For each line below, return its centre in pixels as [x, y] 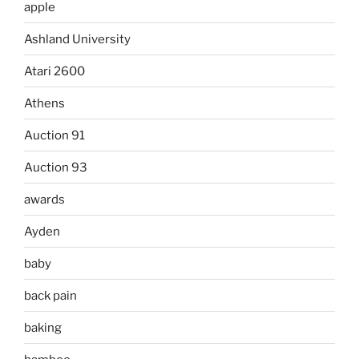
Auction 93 [56, 167]
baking [43, 327]
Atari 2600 [54, 71]
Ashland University [77, 39]
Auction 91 [54, 135]
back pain [50, 295]
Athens [44, 103]
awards [44, 199]
